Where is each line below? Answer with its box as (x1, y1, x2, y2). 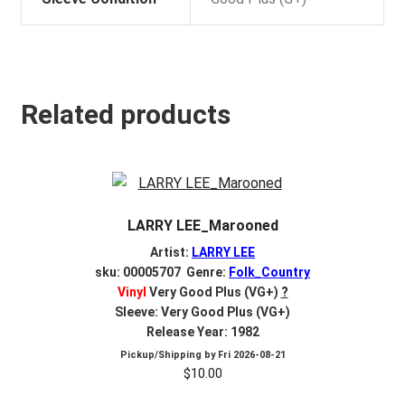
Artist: (150, 245, 192, 260)
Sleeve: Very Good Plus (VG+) (115, 305, 290, 320)
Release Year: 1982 (146, 325, 259, 340)
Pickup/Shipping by (119, 348, 218, 361)
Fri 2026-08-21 (217, 348, 286, 361)
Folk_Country (229, 265, 310, 280)
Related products (20, 98, 231, 130)
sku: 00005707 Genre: (95, 265, 229, 280)
